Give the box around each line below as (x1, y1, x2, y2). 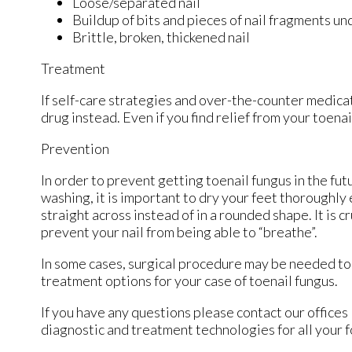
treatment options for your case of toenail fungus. (41, 272, 343, 290)
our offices (284, 303, 348, 321)
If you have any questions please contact (41, 303, 284, 321)
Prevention (41, 140, 109, 158)
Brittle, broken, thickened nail (72, 28, 250, 46)
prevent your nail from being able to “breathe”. (41, 223, 317, 241)
